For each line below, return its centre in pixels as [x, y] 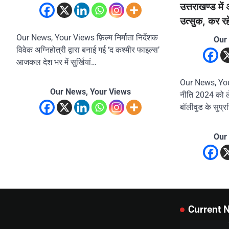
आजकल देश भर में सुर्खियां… [56, 62]
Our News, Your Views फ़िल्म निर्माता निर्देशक [87, 38]
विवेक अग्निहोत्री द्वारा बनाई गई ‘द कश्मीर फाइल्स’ [88, 50]
